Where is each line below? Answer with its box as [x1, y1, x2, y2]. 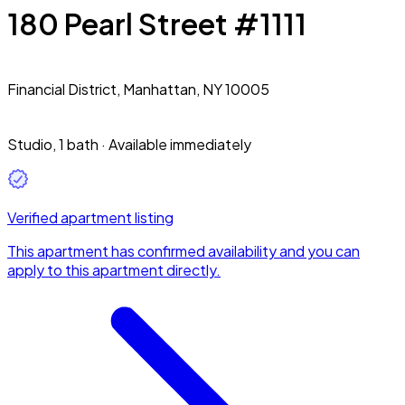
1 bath [59, 134, 99, 154]
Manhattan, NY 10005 [123, 79, 269, 99]
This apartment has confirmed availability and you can [7, 240, 360, 260]
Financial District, [7, 79, 123, 99]
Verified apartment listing [7, 207, 174, 227]
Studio [7, 134, 52, 154]
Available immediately [108, 134, 251, 154]
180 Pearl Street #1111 [7, 5, 306, 42]
